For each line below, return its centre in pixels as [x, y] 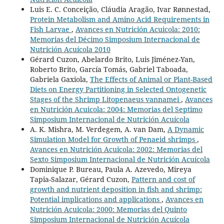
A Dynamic [185, 129]
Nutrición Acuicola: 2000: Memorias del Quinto [108, 209]
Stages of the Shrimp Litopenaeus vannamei [105, 99]
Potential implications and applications [95, 199]
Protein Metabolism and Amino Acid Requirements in [119, 19]
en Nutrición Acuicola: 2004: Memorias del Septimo [116, 109]
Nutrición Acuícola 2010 [70, 49]
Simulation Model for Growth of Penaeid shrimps [113, 139]
